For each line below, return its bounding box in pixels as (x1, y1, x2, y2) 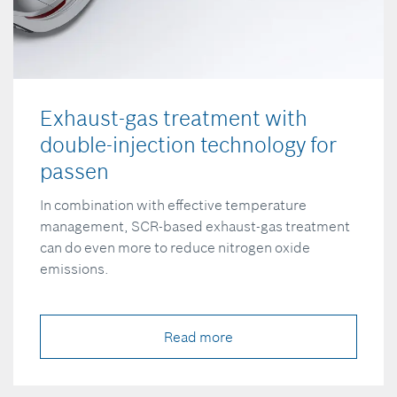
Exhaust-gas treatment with (40, 104, 307, 132)
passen (40, 157, 109, 185)
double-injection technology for (40, 130, 337, 159)
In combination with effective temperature (40, 195, 307, 214)
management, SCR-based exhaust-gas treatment (40, 216, 350, 235)
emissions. (40, 259, 109, 277)
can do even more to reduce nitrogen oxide (40, 237, 310, 256)
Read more (164, 327, 233, 346)
